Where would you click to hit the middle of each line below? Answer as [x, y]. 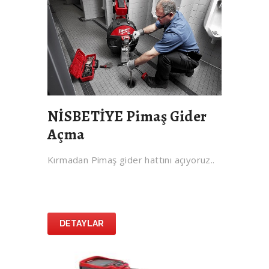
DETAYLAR [82, 224]
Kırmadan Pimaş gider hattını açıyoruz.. [131, 160]
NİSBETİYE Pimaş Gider [127, 117]
